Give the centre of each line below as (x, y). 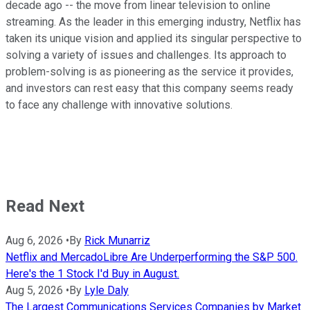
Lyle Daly (107, 290)
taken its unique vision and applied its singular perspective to (154, 39)
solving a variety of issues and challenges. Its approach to (146, 55)
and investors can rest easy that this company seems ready (149, 89)
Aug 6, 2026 (34, 240)
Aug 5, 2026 (34, 290)
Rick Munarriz (117, 240)
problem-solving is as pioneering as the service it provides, (149, 72)
